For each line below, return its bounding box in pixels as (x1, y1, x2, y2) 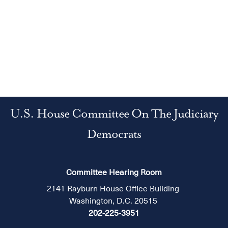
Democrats (87, 128, 141, 142)
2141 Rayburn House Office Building (47, 184, 181, 193)
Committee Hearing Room (66, 167, 162, 177)
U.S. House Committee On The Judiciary (10, 108, 218, 122)
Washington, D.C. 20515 (69, 196, 159, 206)
